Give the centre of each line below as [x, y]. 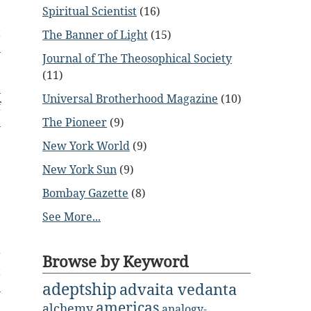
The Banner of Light [95, 35]
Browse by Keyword [116, 261]
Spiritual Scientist [90, 11]
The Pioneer [75, 122]
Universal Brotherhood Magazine [130, 99]
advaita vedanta [178, 289]
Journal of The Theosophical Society [137, 58]
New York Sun [79, 169]
